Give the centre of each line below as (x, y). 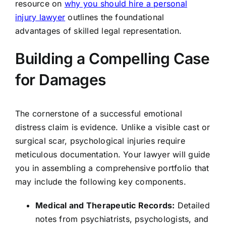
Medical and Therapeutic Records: (105, 206)
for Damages (61, 80)
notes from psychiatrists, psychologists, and (122, 219)
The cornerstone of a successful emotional (98, 114)
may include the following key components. (100, 182)
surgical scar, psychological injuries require (100, 141)
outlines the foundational (115, 17)
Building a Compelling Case (112, 59)
